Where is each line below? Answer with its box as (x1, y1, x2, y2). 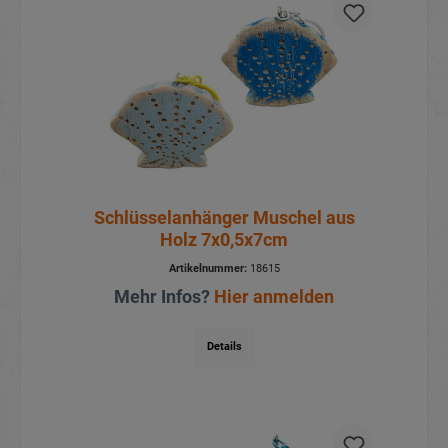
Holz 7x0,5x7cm (160, 228, 288, 250)
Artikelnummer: (168, 261, 247, 275)
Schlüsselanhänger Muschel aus (93, 206, 355, 228)
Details (206, 339, 242, 353)
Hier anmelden (214, 285, 334, 307)
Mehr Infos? (114, 285, 214, 307)
